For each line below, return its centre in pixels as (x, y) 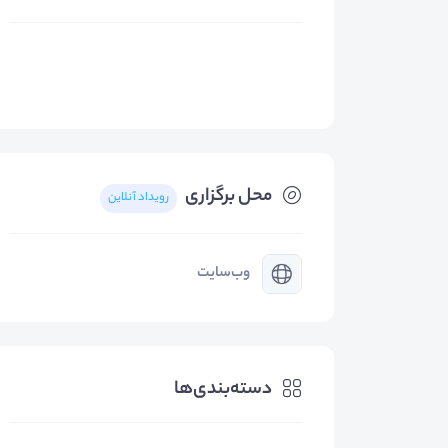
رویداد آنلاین (138, 198)
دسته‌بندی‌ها (223, 390)
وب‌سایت (223, 274)
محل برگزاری (228, 197)
